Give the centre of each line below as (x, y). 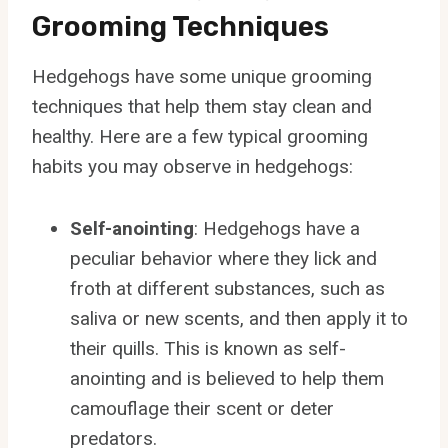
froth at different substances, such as (227, 288)
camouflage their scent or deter (202, 408)
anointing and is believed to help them (227, 378)
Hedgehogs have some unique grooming (202, 76)
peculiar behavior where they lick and (223, 258)
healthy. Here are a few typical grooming (200, 136)
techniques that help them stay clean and (202, 106)
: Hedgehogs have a (277, 228)
